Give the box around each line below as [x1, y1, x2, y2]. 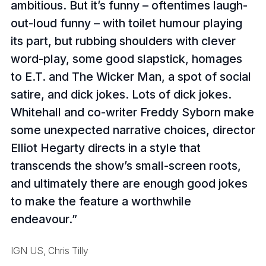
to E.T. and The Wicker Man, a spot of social [10, 69, 251, 84]
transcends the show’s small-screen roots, [10, 158, 241, 173]
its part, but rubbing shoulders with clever [10, 33, 236, 48]
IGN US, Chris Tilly [10, 245, 88, 257]
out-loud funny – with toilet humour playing [10, 15, 242, 30]
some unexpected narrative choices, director [10, 122, 255, 137]
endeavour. [10, 211, 72, 226]
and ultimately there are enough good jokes [10, 176, 248, 191]
